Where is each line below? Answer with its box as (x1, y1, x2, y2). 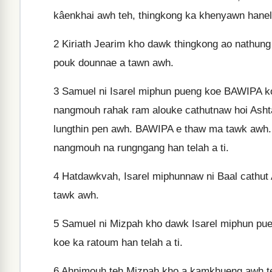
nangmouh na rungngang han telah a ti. (53, 142, 229, 154)
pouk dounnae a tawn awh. (53, 57, 174, 69)
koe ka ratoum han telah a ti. (53, 237, 183, 248)
